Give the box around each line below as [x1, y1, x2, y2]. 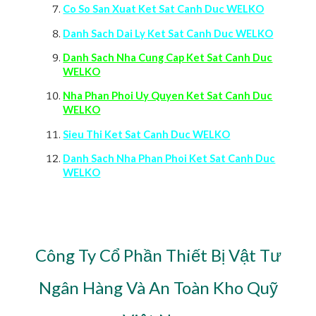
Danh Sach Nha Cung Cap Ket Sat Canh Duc [63, 51, 273, 63]
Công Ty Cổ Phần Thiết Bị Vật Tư [35, 245, 281, 265]
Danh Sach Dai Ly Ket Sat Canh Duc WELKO [63, 27, 274, 39]
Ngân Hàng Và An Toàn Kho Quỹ [38, 277, 278, 298]
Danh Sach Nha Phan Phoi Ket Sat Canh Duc [63, 152, 276, 164]
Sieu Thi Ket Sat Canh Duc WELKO [63, 128, 231, 140]
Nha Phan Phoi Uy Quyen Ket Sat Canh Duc [63, 90, 273, 102]
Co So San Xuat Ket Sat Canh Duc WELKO [63, 3, 265, 16]
